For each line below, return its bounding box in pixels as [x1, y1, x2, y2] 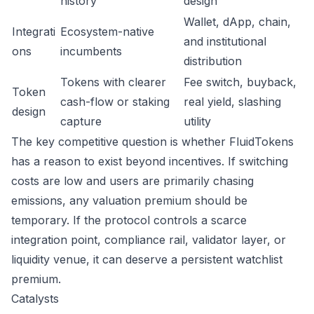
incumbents [60, 44, 122, 58]
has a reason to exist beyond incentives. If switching [11, 154, 288, 168]
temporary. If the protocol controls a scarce [11, 213, 247, 227]
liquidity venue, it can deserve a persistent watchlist [11, 252, 282, 266]
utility [184, 114, 211, 128]
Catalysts [11, 292, 59, 306]
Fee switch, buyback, [184, 75, 296, 89]
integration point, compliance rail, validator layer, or [11, 233, 286, 247]
